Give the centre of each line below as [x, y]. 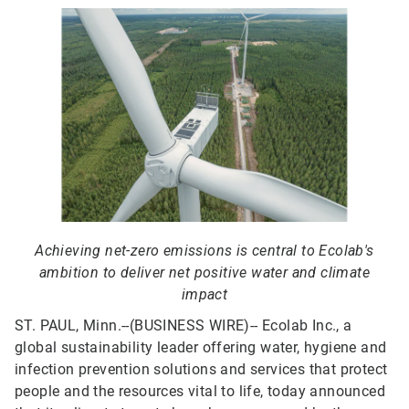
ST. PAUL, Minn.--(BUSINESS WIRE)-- [138, 326]
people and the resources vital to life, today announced [200, 392]
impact [204, 295]
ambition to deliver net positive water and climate [204, 273]
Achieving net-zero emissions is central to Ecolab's [204, 251]
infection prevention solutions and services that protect [201, 370]
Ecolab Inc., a [307, 326]
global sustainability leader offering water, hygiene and [201, 348]
